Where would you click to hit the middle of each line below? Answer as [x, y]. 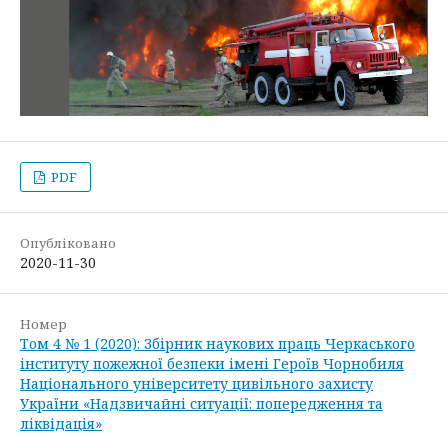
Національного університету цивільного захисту [196, 383]
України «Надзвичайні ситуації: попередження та [201, 403]
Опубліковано [68, 242]
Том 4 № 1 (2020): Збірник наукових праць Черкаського [217, 343]
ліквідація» [61, 423]
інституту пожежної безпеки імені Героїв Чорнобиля [212, 363]
